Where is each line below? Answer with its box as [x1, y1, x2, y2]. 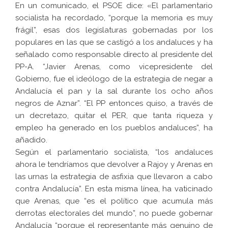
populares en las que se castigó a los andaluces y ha [15, 38, 213, 47]
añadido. [15, 135, 47, 145]
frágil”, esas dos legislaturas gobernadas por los [15, 25, 213, 35]
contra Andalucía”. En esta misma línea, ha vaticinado [15, 184, 213, 194]
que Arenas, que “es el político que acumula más [15, 196, 213, 206]
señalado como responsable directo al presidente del [15, 50, 213, 60]
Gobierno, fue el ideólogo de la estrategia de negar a [15, 74, 213, 84]
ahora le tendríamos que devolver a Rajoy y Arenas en [15, 160, 213, 169]
